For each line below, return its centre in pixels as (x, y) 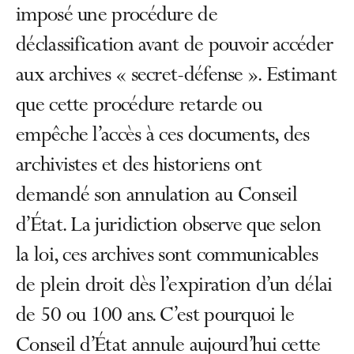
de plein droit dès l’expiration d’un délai (174, 287)
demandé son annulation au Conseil (156, 197)
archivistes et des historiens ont (139, 167)
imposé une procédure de (117, 17)
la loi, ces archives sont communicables (167, 257)
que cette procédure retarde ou (139, 107)
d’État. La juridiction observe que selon (168, 227)
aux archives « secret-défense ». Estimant (177, 77)
